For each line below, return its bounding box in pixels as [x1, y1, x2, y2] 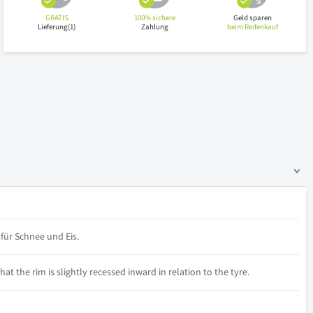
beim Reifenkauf [227, 21, 279, 32]
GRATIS [45, 12, 68, 23]
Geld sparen [233, 12, 272, 23]
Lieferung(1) [38, 21, 76, 32]
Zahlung [141, 21, 169, 32]
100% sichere [134, 12, 176, 23]
